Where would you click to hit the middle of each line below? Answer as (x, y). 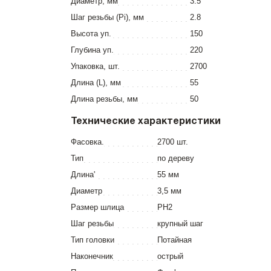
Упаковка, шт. (95, 66)
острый (170, 256)
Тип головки (93, 240)
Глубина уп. (92, 50)
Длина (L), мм (96, 83)
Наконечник (92, 256)
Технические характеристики (146, 122)
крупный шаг (180, 224)
